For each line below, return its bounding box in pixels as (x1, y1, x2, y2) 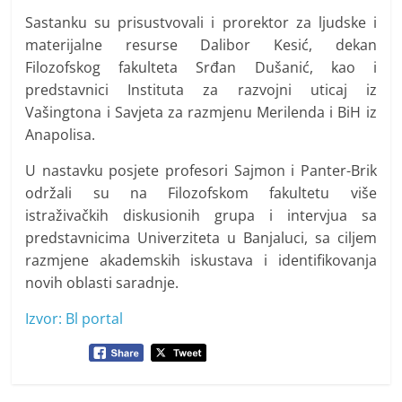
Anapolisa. (25, 124, 96, 144)
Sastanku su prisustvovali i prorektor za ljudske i (25, 12, 377, 32)
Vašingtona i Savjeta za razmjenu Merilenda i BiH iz (25, 101, 377, 122)
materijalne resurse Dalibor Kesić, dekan (25, 34, 377, 55)
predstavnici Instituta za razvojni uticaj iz (25, 79, 377, 100)
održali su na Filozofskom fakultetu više (25, 182, 377, 203)
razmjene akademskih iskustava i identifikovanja (25, 249, 377, 270)
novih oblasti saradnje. (25, 272, 179, 293)
